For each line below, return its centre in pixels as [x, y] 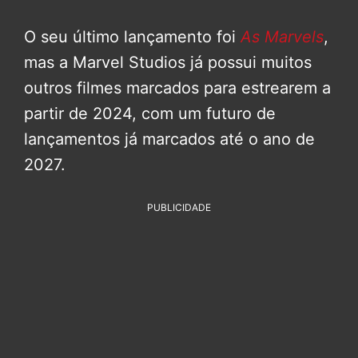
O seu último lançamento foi [132, 36]
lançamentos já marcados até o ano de [169, 139]
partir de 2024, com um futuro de [150, 113]
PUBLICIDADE [179, 207]
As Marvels [282, 36]
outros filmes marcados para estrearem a [177, 88]
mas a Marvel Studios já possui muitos [168, 62]
